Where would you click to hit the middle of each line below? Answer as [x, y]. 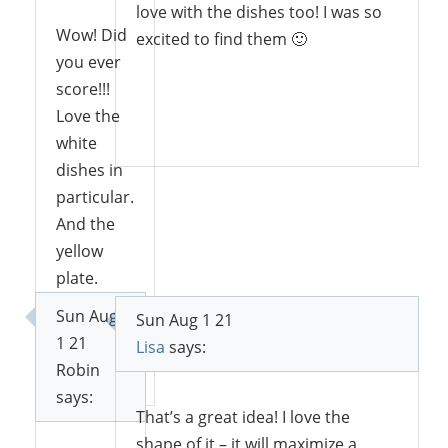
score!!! [83, 88]
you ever [88, 61]
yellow [79, 250]
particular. [95, 196]
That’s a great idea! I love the [242, 416]
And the [85, 223]
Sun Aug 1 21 [184, 319]
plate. [77, 277]
